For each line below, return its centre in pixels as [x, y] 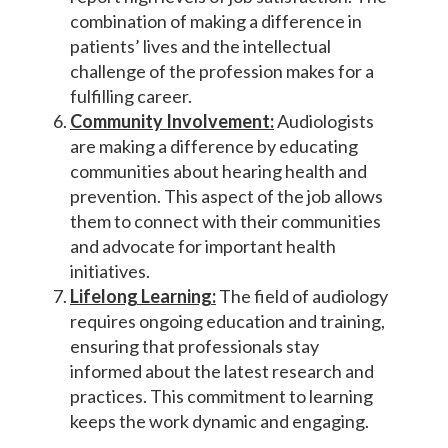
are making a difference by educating [214, 146]
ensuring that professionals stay [194, 346]
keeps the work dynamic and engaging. [219, 421]
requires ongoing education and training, [227, 321]
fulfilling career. [131, 96]
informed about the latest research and [222, 371]
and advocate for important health [203, 246]
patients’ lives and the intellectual [200, 46]
